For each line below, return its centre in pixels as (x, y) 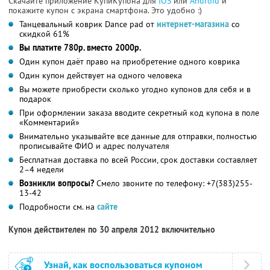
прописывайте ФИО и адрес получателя (94, 146)
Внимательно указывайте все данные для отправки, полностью (138, 136)
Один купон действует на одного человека (101, 75)
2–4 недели (42, 169)
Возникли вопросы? (57, 183)
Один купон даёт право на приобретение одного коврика (130, 61)
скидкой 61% (44, 33)
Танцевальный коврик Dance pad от (88, 24)
